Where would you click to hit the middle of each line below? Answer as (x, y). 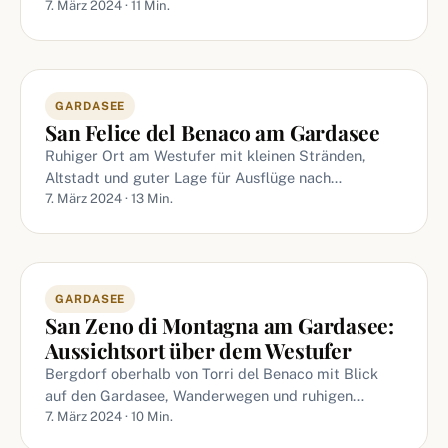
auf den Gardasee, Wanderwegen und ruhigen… (204, 395)
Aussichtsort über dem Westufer (198, 350)
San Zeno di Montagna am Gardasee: (220, 325)
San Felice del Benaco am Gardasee (213, 132)
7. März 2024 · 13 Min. (109, 198)
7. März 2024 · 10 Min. (109, 416)
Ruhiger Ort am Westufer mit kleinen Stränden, (205, 155)
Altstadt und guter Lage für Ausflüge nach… (193, 177)
